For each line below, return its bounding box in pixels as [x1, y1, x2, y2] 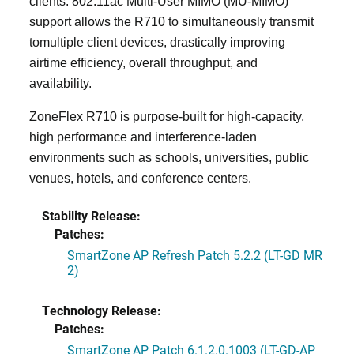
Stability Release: [42, 206, 141, 224]
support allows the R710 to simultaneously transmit [29, 14, 314, 28]
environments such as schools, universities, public [29, 150, 309, 164]
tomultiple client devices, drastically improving [29, 35, 285, 49]
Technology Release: [42, 301, 161, 318]
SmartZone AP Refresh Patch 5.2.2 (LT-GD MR [67, 246, 322, 263]
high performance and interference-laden [29, 130, 257, 144]
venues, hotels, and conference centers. [29, 171, 251, 185]
